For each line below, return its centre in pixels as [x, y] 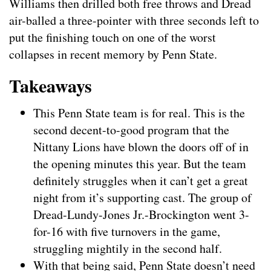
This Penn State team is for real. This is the [139, 113]
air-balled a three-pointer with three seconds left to [134, 21]
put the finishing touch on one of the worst [113, 38]
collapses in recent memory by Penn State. [113, 54]
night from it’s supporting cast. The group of [142, 198]
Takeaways [51, 86]
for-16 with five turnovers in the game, [127, 232]
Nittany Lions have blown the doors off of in [141, 147]
